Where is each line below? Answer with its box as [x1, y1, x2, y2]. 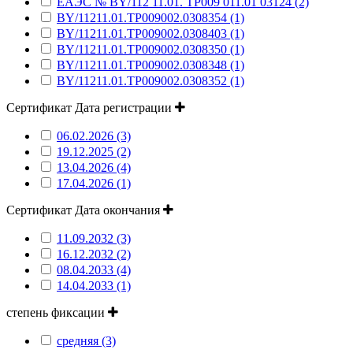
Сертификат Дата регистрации [6, 100, 175, 114]
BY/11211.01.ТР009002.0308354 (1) [57, 10, 244, 24]
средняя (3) [57, 333, 116, 347]
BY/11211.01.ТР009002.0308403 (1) [57, 26, 244, 40]
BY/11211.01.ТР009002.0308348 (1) [57, 58, 244, 72]
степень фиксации [6, 305, 108, 319]
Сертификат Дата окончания [6, 203, 163, 217]
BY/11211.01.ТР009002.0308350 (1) [57, 42, 244, 56]
